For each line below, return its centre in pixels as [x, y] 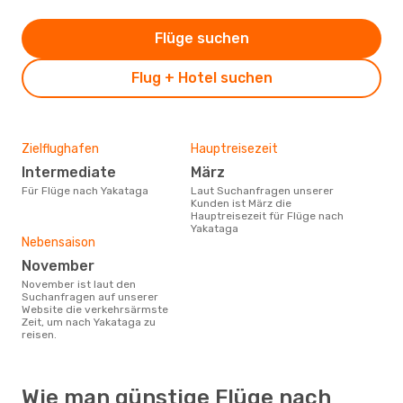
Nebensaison [58, 242]
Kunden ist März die [241, 203]
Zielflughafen [60, 148]
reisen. [39, 334]
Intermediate [71, 172]
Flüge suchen [201, 38]
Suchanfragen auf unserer [90, 296]
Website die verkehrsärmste [95, 309]
